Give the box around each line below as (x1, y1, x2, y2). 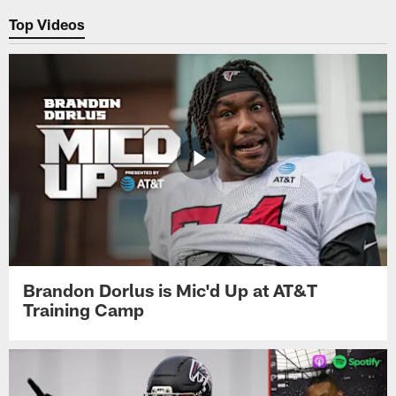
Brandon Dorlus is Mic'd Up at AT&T (23, 278, 318, 301)
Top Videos (9, 15, 86, 34)
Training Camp (23, 298, 145, 320)
